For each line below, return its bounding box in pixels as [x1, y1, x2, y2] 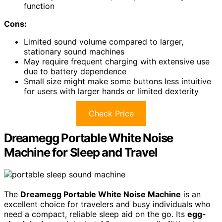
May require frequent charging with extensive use [24, 56, 210, 66]
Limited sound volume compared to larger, [24, 36, 183, 47]
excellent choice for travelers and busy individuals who [4, 199, 211, 209]
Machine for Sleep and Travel [4, 145, 158, 160]
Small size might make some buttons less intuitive [24, 76, 211, 86]
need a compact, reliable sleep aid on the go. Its [4, 209, 187, 219]
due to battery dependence [24, 66, 126, 76]
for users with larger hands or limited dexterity [24, 86, 199, 96]
